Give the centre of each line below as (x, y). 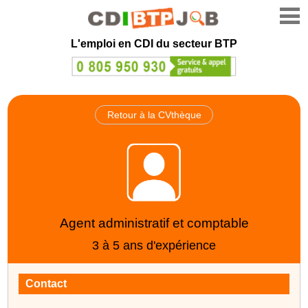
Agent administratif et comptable (154, 223)
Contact (46, 283)
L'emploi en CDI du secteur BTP (154, 44)
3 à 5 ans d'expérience (154, 245)
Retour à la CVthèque (154, 114)
